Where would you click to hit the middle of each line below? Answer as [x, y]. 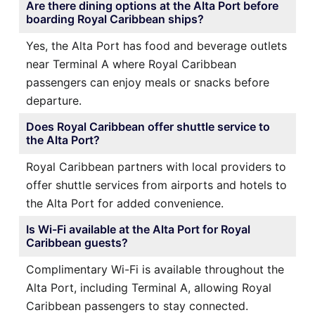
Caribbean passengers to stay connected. [137, 306]
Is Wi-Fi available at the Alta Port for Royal [138, 229]
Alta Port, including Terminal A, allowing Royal [149, 287]
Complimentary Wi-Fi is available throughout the [155, 269]
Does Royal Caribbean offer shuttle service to [148, 126]
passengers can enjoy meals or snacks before [148, 82]
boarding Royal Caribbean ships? [115, 19]
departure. [54, 100]
